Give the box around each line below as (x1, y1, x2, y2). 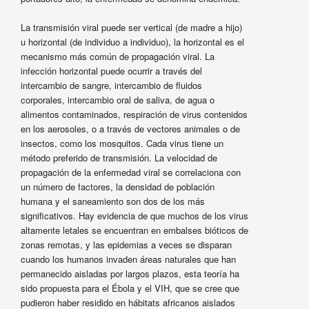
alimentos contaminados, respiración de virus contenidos (20, 108, 248, 121)
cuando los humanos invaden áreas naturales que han (20, 252, 236, 266)
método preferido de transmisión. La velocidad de (20, 151, 217, 165)
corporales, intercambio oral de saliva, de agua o (20, 93, 215, 107)
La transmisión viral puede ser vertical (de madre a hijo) (20, 21, 242, 34)
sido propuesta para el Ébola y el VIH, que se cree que (20, 281, 239, 295)
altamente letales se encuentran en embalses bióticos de (20, 223, 248, 237)
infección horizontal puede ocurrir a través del (20, 64, 202, 78)
